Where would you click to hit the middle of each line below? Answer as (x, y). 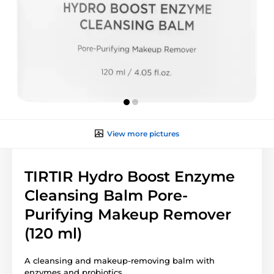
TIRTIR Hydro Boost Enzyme (130, 176)
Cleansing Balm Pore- (106, 195)
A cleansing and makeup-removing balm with (120, 260)
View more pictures (143, 133)
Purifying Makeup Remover (128, 214)
